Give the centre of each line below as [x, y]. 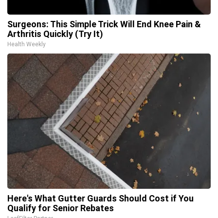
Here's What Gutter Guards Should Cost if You [100, 198]
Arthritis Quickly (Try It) [55, 34]
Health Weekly [27, 44]
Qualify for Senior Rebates [61, 208]
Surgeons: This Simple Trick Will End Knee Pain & [104, 24]
